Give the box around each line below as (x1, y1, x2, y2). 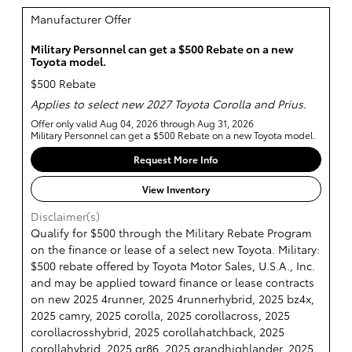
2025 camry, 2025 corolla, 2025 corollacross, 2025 (31, 306, 290, 323)
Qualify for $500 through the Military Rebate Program (31, 224, 312, 240)
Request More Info (134, 152, 218, 167)
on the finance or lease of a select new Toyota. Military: (31, 240, 320, 257)
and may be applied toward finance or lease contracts (31, 273, 314, 290)
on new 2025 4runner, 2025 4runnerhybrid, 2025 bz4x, (31, 290, 314, 306)
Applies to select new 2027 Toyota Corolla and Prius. (31, 95, 306, 112)
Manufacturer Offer (31, 11, 131, 27)
